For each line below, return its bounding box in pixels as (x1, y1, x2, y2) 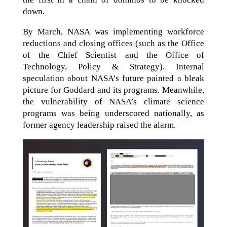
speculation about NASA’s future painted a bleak (22, 73, 205, 83)
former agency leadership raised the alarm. (22, 120, 176, 130)
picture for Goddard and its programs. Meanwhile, (22, 85, 205, 95)
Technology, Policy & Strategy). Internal (22, 61, 205, 71)
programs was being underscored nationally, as (22, 108, 205, 118)
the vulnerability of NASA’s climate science (22, 96, 205, 106)
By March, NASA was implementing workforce (22, 26, 205, 36)
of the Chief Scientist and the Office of (22, 50, 205, 60)
